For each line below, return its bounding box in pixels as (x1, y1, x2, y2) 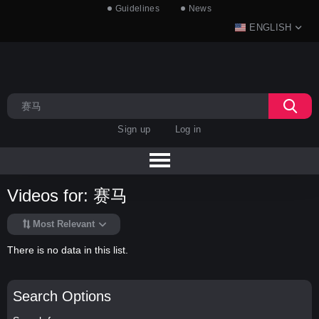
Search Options (12, 288, 111, 304)
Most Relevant (33, 219, 95, 230)
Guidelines (115, 4, 159, 14)
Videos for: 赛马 (7, 186, 127, 206)
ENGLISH (249, 22, 292, 33)
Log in (174, 124, 202, 135)
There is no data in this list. (7, 244, 128, 256)
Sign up (117, 124, 151, 135)
